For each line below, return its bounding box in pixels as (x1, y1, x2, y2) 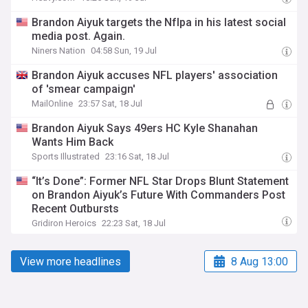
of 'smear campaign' (32, 82, 136, 96)
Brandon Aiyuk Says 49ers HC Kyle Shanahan (32, 122, 258, 135)
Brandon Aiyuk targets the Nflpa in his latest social (32, 16, 287, 29)
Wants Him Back (32, 135, 114, 148)
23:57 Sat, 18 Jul (78, 98, 143, 109)
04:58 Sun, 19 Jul (91, 45, 157, 56)
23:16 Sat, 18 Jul (105, 151, 170, 162)
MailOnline (32, 98, 74, 109)
